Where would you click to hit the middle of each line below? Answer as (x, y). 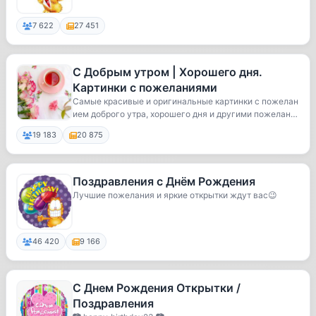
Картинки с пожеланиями (145, 87)
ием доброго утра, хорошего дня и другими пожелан (182, 114)
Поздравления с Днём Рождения (164, 181)
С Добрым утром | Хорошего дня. (168, 72)
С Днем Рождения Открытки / (157, 288)
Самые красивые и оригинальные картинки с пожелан (186, 101)
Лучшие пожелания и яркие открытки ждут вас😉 (175, 195)
